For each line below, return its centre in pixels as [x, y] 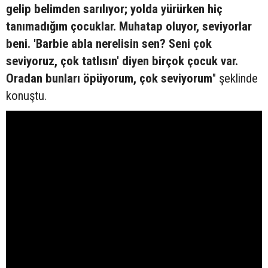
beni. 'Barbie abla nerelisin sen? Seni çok [109, 44]
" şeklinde [235, 79]
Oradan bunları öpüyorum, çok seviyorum [109, 79]
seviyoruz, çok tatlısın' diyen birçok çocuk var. [122, 61]
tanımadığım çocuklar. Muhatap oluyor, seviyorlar [129, 27]
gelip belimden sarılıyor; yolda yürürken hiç [114, 9]
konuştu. [26, 96]
